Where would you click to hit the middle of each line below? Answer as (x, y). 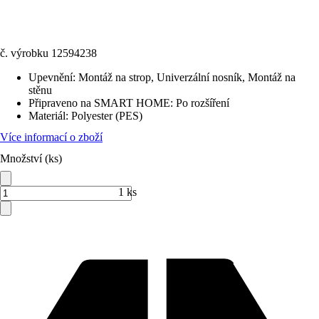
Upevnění (51, 77)
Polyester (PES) (107, 116)
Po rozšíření (203, 103)
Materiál (47, 116)
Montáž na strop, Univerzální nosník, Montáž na (187, 77)
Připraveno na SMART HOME (99, 103)
